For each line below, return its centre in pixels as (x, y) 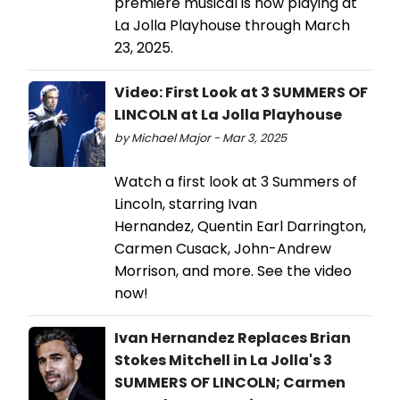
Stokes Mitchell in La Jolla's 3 (223, 361)
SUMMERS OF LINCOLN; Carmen (230, 383)
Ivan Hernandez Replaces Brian (233, 338)
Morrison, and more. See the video (233, 271)
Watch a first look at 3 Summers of (236, 182)
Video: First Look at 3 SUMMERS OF (241, 93)
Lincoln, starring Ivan (186, 204)
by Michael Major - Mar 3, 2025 (200, 138)
